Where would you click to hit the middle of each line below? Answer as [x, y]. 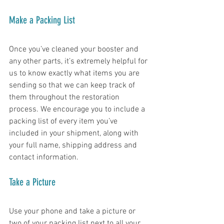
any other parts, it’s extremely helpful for [79, 62]
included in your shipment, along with [75, 134]
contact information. [45, 158]
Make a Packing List [42, 20]
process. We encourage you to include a [78, 110]
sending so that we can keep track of [73, 86]
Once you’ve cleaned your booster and [75, 50]
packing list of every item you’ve [64, 122]
